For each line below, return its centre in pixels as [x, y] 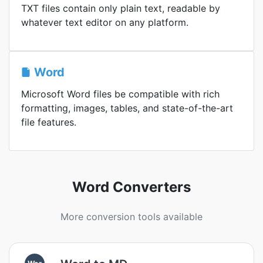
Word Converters [131, 187]
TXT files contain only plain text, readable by [121, 8]
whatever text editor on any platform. [105, 22]
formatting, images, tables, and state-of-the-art [127, 108]
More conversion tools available [131, 217]
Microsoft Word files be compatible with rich [120, 94]
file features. [49, 122]
